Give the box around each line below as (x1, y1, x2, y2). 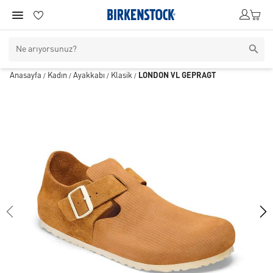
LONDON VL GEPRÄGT (138, 72, 216, 80)
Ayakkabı (73, 72, 105, 80)
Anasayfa (10, 72, 41, 80)
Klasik (111, 72, 132, 80)
